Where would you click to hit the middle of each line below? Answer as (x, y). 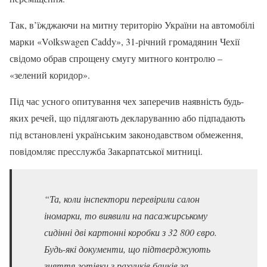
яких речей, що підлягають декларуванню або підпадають (127, 118)
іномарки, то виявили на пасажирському (126, 215)
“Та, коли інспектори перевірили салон (122, 199)
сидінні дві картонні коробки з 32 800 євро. (131, 232)
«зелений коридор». (50, 75)
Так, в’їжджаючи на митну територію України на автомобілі (132, 25)
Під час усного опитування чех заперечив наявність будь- (127, 101)
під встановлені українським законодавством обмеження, (126, 134)
